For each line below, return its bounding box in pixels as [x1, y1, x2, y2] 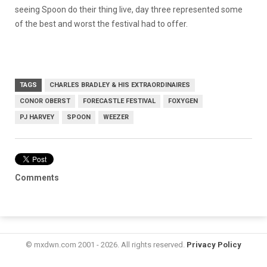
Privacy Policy [187, 240, 241, 249]
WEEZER [103, 113, 129, 121]
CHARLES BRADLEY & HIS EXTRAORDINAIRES [49, 81, 190, 89]
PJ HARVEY [20, 113, 54, 121]
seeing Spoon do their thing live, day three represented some [15, 5, 243, 14]
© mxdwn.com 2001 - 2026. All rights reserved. [26, 240, 187, 249]
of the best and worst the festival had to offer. [15, 19, 188, 29]
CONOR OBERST [20, 97, 70, 105]
